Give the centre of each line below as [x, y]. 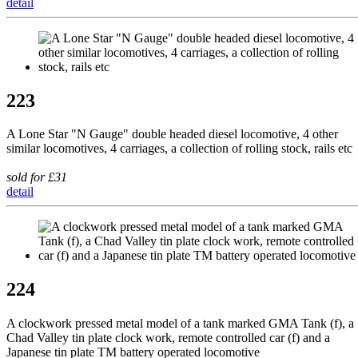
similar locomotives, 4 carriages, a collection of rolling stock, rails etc [179, 149]
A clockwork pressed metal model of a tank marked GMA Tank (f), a [180, 324]
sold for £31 [37, 177]
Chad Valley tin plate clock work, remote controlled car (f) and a [168, 338]
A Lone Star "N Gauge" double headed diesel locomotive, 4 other [172, 134]
